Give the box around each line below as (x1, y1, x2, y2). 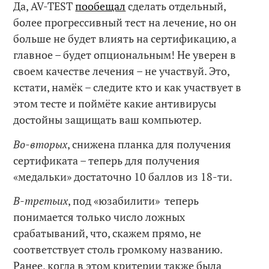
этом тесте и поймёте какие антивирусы (13, 96, 217, 111)
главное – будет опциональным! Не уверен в (13, 47, 237, 62)
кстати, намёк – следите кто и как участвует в (13, 80, 242, 95)
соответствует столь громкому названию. (13, 242, 223, 257)
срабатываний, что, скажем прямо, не (13, 226, 202, 241)
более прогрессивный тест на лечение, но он (13, 15, 237, 30)
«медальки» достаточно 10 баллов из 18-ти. (13, 169, 233, 184)
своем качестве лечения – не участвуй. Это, (13, 64, 230, 79)
